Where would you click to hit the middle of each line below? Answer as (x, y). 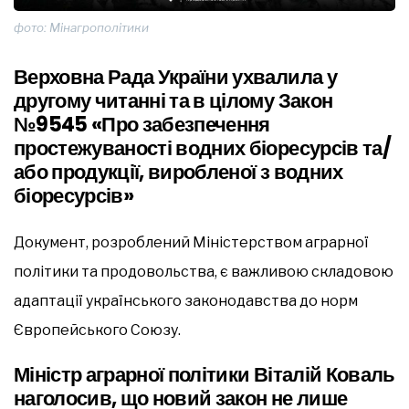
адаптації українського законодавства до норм (186, 300)
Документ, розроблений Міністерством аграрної (191, 242)
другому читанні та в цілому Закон (173, 100)
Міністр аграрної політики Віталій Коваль (204, 374)
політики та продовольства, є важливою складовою (204, 271)
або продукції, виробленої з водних (178, 172)
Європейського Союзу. (97, 330)
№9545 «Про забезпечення (142, 124)
